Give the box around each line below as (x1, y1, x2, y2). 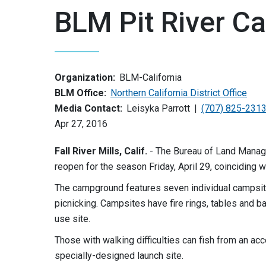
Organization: (55, 72, 115, 83)
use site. (55, 213, 90, 224)
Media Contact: (55, 103, 122, 114)
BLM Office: (55, 87, 106, 99)
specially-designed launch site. (55, 250, 183, 261)
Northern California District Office (110, 87, 247, 99)
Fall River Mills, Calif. (55, 145, 147, 157)
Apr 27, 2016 (55, 118, 107, 129)
